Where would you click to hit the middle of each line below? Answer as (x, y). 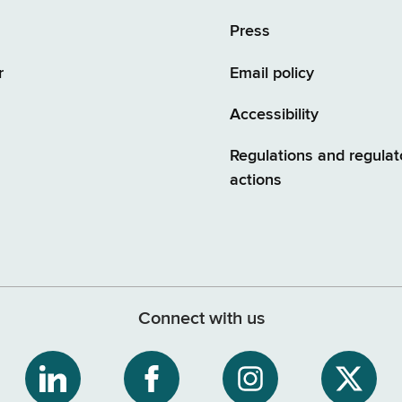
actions (256, 180)
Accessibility (274, 114)
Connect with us (201, 319)
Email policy (272, 73)
